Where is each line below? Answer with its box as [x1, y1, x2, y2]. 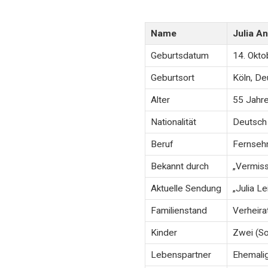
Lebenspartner [150, 249, 211, 261]
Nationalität [150, 117, 196, 128]
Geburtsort [150, 72, 194, 84]
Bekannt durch [150, 161, 209, 172]
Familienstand [150, 205, 207, 217]
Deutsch [232, 117, 267, 128]
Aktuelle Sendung [150, 183, 221, 194]
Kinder [150, 227, 177, 239]
